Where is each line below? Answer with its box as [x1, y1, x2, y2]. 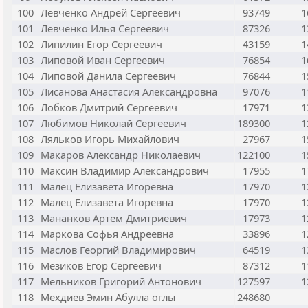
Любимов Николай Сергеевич [41, 116, 186, 130]
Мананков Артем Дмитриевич [41, 211, 187, 225]
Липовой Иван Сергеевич [41, 53, 165, 67]
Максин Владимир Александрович [41, 164, 209, 177]
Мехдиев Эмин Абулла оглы [41, 290, 175, 304]
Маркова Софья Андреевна [41, 227, 174, 241]
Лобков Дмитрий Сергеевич [41, 100, 177, 114]
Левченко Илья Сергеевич [41, 21, 169, 35]
